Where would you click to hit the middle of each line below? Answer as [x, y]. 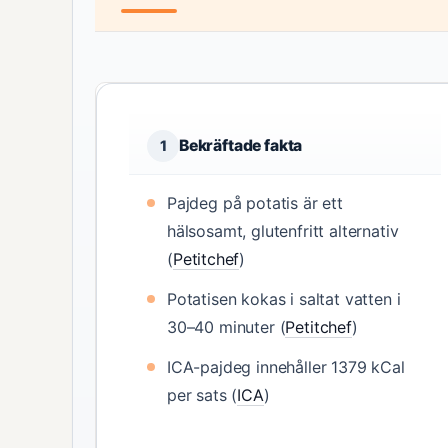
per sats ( [202, 395]
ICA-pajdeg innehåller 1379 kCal [286, 367]
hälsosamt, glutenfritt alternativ [283, 231]
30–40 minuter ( [226, 327]
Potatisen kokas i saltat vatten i [284, 299]
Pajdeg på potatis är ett [255, 203]
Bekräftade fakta [241, 145]
